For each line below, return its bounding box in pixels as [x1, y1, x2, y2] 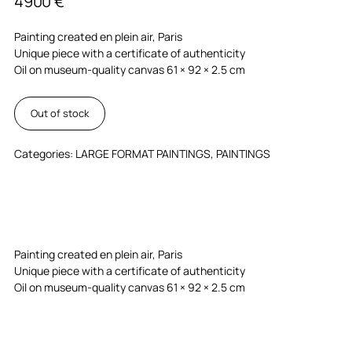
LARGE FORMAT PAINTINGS [75, 145, 211, 161]
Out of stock [31, 105, 89, 120]
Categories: [14, 145, 75, 161]
